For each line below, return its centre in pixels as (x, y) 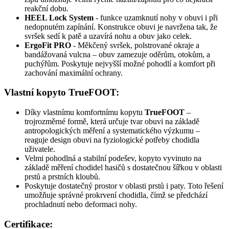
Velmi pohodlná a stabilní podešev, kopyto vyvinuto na (113, 158)
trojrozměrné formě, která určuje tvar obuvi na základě (112, 122)
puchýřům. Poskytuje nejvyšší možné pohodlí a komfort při (120, 63)
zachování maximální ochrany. (74, 73)
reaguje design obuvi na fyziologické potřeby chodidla (112, 140)
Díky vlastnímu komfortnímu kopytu (85, 112)
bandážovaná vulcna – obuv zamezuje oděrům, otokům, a (117, 54)
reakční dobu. (47, 8)
